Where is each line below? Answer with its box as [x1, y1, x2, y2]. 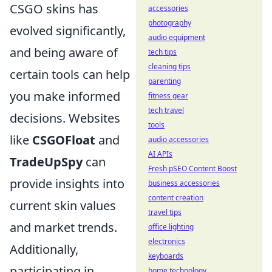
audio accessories [148, 134, 209, 144]
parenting [148, 76, 181, 86]
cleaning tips [148, 61, 191, 72]
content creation [148, 192, 203, 203]
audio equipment [148, 32, 205, 42]
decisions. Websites [10, 110, 120, 127]
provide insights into [10, 175, 124, 192]
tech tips [148, 47, 177, 57]
